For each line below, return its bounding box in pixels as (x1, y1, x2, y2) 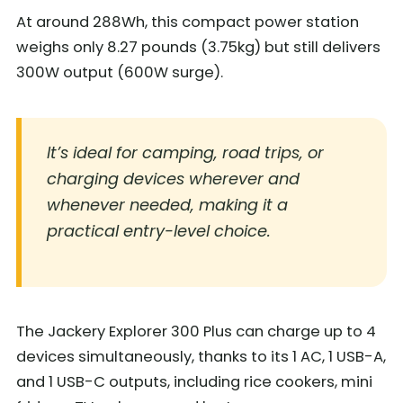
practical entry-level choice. (47, 219, 271, 242)
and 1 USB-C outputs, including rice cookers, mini (16, 371, 372, 392)
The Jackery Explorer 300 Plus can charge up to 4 (16, 320, 376, 342)
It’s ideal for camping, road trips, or (47, 140, 324, 164)
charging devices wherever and (47, 166, 300, 190)
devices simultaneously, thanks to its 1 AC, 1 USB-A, (16, 345, 386, 367)
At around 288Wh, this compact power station (16, 11, 359, 32)
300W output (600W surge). (16, 61, 223, 83)
